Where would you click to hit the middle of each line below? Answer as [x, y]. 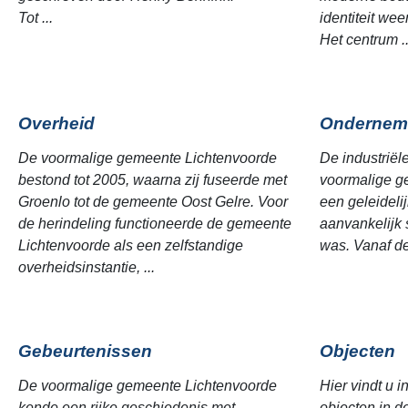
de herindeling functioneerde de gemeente [155, 224]
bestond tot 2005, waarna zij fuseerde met [153, 180]
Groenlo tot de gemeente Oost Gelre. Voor [153, 202]
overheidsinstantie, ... [87, 267]
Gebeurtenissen [85, 351]
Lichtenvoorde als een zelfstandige [131, 245]
